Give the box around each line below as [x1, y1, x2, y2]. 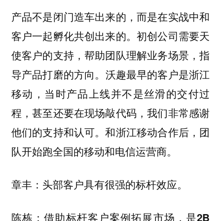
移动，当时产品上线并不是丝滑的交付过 [11, 86, 210, 101]
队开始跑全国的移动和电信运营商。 [11, 144, 177, 159]
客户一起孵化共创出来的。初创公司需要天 [11, 29, 210, 43]
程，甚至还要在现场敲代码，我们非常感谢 [11, 105, 210, 120]
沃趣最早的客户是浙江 [105, 67, 210, 82]
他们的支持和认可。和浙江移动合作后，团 [11, 124, 210, 140]
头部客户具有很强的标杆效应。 [42, 176, 187, 191]
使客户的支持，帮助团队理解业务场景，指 [11, 48, 210, 63]
